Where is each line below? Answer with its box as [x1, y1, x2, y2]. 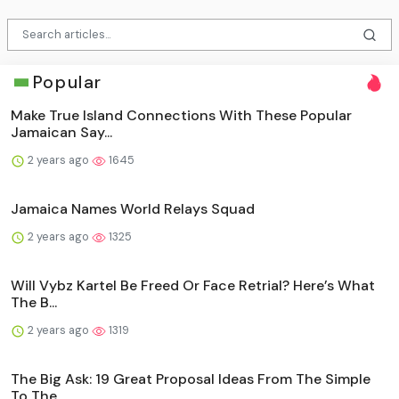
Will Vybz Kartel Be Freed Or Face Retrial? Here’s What [11, 276, 375, 296]
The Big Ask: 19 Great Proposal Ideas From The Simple [11, 370, 370, 389]
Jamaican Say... [11, 123, 112, 142]
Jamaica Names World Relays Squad [11, 199, 255, 219]
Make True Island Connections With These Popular [11, 106, 352, 126]
